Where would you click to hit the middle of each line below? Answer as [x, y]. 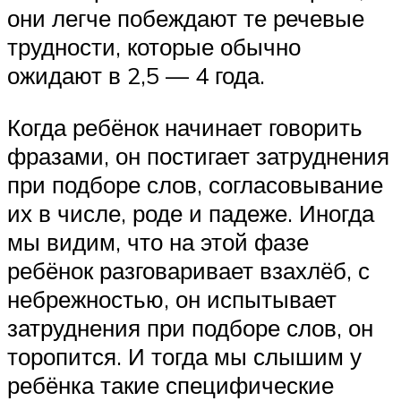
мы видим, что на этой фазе [158, 241]
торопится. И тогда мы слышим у [184, 356]
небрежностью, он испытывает [172, 299]
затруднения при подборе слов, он [190, 327]
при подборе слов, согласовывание [195, 184]
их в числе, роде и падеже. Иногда [191, 213]
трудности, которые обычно [154, 47]
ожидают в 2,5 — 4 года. [136, 76]
